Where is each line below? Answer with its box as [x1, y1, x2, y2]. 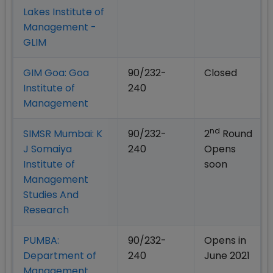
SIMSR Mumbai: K [23, 127, 102, 141]
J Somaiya [23, 142, 72, 157]
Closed [204, 66, 237, 80]
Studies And [23, 188, 79, 202]
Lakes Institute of [23, 5, 104, 19]
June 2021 [204, 249, 250, 263]
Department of [23, 249, 96, 263]
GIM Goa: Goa [23, 66, 89, 80]
